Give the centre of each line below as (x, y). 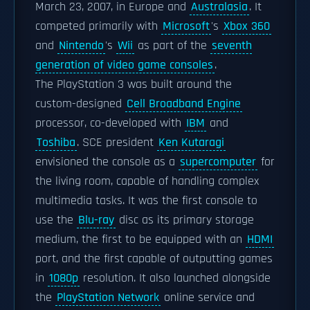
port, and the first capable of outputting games (154, 259)
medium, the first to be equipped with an (140, 239)
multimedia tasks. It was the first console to (146, 201)
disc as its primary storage (185, 220)
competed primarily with (98, 26)
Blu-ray (96, 220)
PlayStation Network (108, 298)
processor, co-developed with (110, 123)
